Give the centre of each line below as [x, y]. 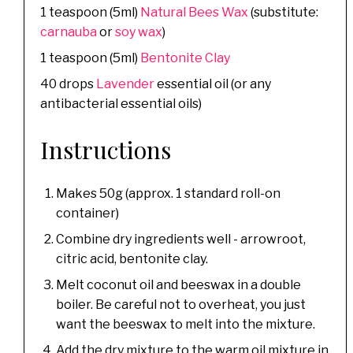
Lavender [125, 84]
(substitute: [283, 12]
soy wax [139, 32]
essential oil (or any [213, 84]
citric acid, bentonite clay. [132, 258]
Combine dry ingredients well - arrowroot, [181, 239]
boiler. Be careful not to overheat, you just [181, 304]
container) [87, 213]
